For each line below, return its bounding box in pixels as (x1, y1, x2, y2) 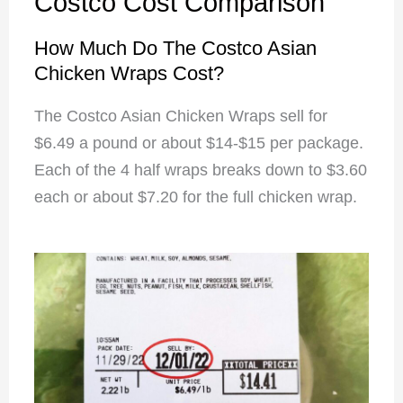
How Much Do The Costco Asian (33, 37, 317, 60)
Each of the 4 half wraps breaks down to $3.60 (33, 161, 367, 180)
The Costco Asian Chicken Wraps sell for (33, 107, 327, 126)
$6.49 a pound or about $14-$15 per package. (33, 134, 363, 153)
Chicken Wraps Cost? (33, 62, 224, 85)
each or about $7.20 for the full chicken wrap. (33, 188, 357, 207)
